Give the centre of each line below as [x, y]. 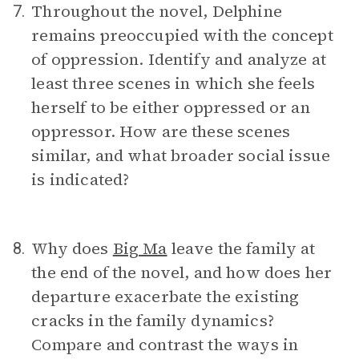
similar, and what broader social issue [181, 155]
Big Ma [140, 248]
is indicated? [81, 179]
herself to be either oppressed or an [171, 107]
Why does [72, 248]
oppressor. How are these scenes [161, 131]
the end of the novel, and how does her [182, 272]
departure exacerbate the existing [165, 296]
